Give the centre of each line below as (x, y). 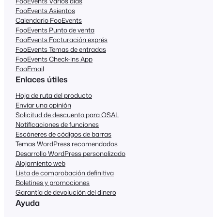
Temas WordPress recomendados (67, 144)
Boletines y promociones (53, 183)
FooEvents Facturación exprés (62, 40)
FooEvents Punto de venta (55, 30)
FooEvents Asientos (45, 11)
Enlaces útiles (42, 79)
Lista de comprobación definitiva (65, 173)
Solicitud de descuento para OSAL (67, 115)
